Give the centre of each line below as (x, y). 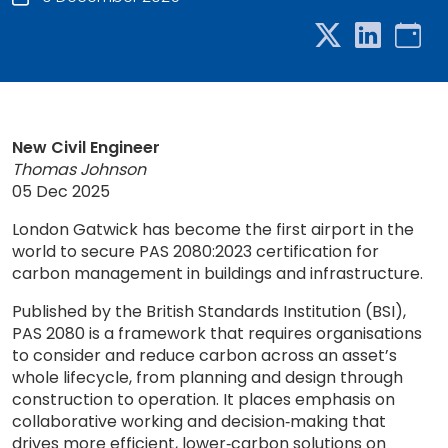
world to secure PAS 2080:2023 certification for (195, 251)
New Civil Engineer (86, 147)
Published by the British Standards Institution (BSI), (209, 311)
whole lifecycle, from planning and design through (207, 377)
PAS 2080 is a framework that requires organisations (217, 333)
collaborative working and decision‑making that (199, 421)
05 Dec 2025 (61, 191)
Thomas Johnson (79, 169)
